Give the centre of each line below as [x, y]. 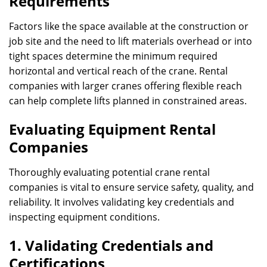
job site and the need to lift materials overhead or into [131, 41]
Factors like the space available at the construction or [129, 26]
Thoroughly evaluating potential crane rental [109, 172]
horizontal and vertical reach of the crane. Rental [118, 71]
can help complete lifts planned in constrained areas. [128, 101]
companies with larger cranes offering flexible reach [125, 86]
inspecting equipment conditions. [84, 217]
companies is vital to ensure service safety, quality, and [131, 187]
